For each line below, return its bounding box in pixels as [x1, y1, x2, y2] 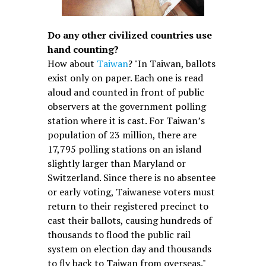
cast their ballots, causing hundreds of [47, 213, 212, 227]
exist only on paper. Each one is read [47, 71, 203, 84]
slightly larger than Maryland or [47, 156, 186, 170]
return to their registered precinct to [47, 199, 208, 213]
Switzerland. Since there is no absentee [47, 170, 216, 184]
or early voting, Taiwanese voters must [47, 185, 215, 198]
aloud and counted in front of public [47, 85, 204, 99]
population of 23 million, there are [47, 128, 197, 141]
